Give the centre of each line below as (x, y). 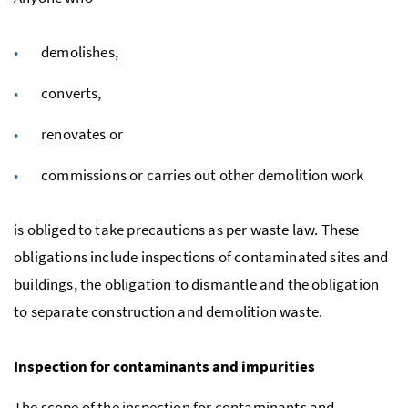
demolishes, (80, 51)
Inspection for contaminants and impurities (164, 366)
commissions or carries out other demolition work (203, 174)
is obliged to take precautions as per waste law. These (187, 229)
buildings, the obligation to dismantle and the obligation (197, 284)
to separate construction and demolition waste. (168, 311)
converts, (71, 92)
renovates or (82, 133)
